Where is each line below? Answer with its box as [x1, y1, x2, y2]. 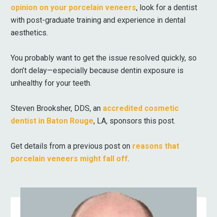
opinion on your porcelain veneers [11, 3, 137, 12]
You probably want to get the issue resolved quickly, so [11, 53, 197, 62]
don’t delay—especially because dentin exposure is [11, 66, 184, 75]
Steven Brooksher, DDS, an [11, 104, 103, 113]
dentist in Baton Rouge [11, 116, 94, 125]
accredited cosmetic [103, 104, 179, 113]
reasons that [132, 141, 180, 151]
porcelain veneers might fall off [11, 154, 128, 163]
